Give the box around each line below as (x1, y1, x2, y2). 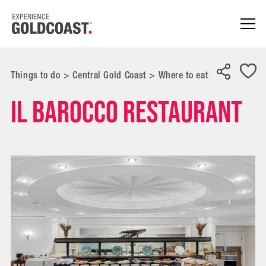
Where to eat (158, 66, 208, 84)
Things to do (11, 66, 61, 84)
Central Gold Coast (72, 66, 146, 84)
